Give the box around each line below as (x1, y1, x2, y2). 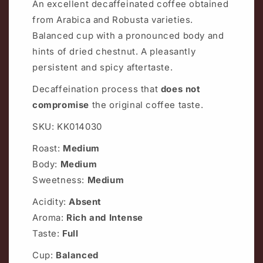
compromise (32, 99, 92, 110)
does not (160, 83, 201, 95)
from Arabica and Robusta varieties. (32, 14, 194, 25)
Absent (69, 195, 102, 207)
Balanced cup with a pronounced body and (32, 29, 224, 41)
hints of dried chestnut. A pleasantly (32, 45, 196, 57)
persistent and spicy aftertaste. (32, 61, 173, 73)
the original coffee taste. (92, 99, 204, 110)
